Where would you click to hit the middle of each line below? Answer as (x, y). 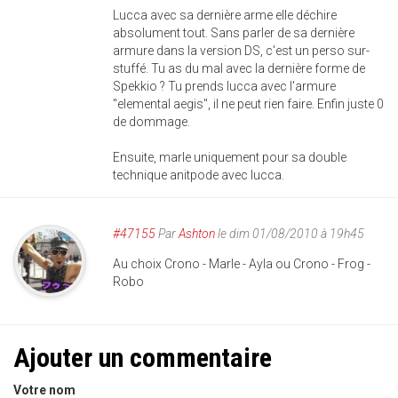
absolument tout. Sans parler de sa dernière (234, 33)
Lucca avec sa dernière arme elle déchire (225, 16)
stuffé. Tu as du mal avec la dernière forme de (239, 69)
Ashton (197, 234)
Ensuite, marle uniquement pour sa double (230, 158)
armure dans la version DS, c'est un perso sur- (241, 51)
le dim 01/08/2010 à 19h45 (290, 234)
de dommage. (151, 122)
